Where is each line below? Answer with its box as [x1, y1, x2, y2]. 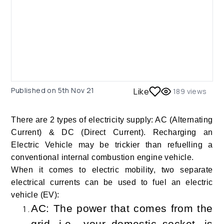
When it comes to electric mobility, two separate [11, 165, 213, 174]
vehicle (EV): [11, 190, 59, 199]
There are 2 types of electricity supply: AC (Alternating [11, 115, 213, 124]
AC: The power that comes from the [31, 202, 213, 214]
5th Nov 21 [57, 85, 94, 95]
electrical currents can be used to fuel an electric [11, 177, 213, 186]
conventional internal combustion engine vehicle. [11, 152, 194, 161]
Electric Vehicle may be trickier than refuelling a [11, 140, 213, 149]
